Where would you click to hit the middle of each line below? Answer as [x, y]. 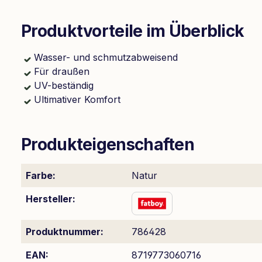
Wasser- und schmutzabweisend [106, 57]
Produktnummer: [65, 232]
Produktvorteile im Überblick [133, 31]
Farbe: [41, 175]
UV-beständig [64, 85]
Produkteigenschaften [108, 144]
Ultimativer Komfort [77, 99]
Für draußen [62, 71]
